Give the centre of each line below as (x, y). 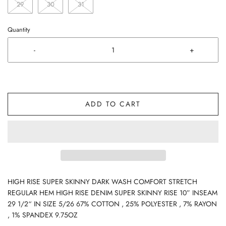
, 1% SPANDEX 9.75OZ (43, 215)
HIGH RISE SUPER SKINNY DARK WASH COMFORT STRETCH (102, 182)
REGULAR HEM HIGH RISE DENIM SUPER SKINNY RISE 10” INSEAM (112, 193)
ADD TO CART (113, 104)
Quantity (19, 30)
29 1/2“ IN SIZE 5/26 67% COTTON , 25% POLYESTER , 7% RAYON (112, 204)
